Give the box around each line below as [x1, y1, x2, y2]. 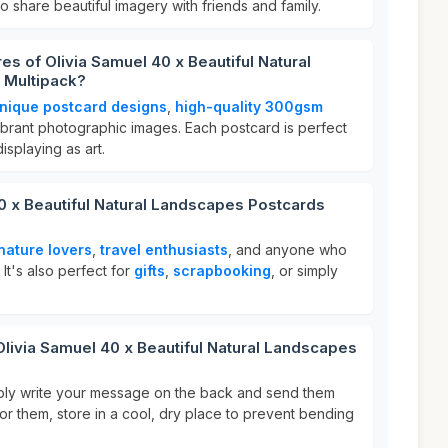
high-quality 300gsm [175, 98, 323, 115]
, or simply [271, 262, 338, 279]
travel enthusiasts [100, 241, 228, 258]
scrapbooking [173, 262, 271, 279]
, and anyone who [228, 241, 347, 258]
